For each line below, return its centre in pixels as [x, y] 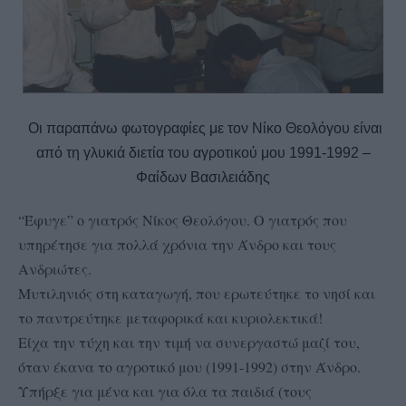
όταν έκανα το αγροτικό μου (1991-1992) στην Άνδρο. [189, 366]
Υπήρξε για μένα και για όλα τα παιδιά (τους [165, 391]
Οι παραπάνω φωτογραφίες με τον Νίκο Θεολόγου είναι [203, 128]
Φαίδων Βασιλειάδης [203, 177]
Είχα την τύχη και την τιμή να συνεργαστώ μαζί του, [189, 342]
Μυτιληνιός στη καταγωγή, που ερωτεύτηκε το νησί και [197, 293]
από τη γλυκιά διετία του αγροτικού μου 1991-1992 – [203, 152]
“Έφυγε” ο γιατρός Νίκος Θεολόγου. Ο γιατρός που [183, 219]
